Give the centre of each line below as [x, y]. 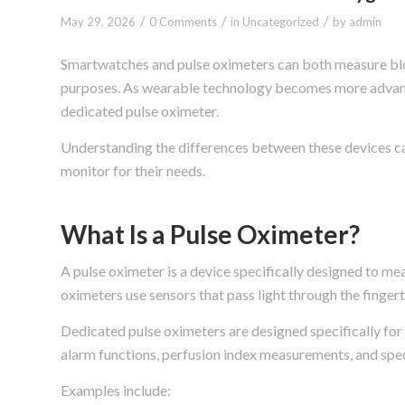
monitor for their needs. [133, 170]
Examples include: [116, 390]
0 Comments [183, 21]
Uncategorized [281, 21]
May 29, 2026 [98, 21]
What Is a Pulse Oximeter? [210, 234]
